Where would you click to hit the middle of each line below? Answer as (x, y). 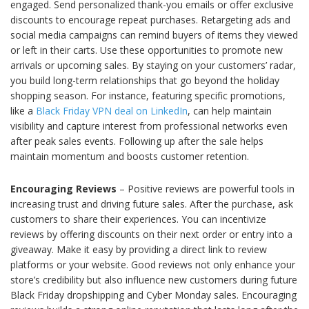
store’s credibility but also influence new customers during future (154, 280)
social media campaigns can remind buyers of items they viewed (154, 35)
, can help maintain (230, 111)
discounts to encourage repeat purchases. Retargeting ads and (150, 20)
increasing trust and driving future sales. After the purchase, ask (152, 204)
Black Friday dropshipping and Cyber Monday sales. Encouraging (153, 295)
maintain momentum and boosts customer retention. (130, 157)
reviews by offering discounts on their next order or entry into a (151, 235)
